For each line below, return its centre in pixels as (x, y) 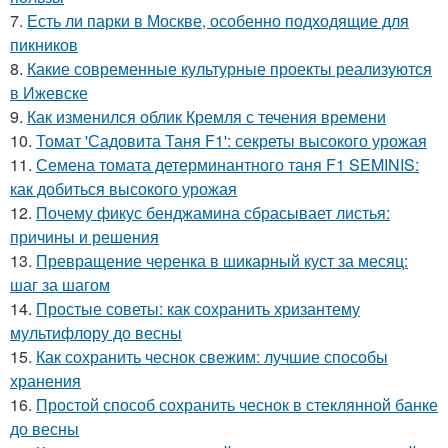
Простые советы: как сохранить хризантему (198, 308)
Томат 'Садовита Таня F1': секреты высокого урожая (231, 140)
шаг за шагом (60, 284)
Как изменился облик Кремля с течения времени (206, 116)
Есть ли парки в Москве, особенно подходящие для (218, 20)
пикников (44, 44)
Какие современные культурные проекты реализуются (229, 68)
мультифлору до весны (96, 332)
